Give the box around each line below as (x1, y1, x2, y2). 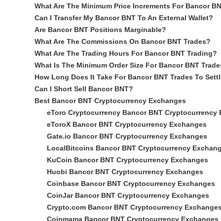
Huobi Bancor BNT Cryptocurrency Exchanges (46, 168, 203, 176)
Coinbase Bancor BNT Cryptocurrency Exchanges (46, 180, 215, 187)
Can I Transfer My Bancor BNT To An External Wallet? (34, 14, 213, 22)
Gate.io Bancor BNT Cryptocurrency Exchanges (46, 132, 207, 140)
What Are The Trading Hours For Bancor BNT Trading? (34, 49, 217, 57)
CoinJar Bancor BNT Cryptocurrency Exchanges (46, 191, 209, 199)
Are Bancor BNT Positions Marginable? (34, 26, 166, 34)
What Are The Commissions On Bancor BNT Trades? (34, 37, 211, 45)
